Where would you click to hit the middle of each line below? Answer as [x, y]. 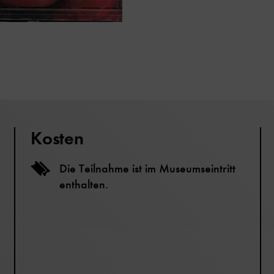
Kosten [57, 138]
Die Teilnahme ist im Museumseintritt [148, 168]
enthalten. [84, 184]
